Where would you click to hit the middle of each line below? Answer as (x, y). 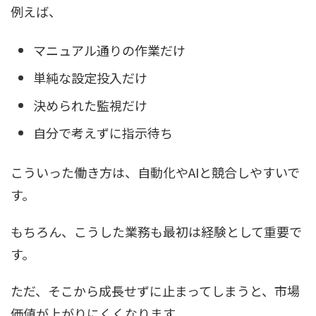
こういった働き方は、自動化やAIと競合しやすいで (155, 172)
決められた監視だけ (90, 105)
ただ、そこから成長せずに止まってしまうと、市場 (155, 290)
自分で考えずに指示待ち (103, 133)
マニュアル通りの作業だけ (109, 50)
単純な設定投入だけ (90, 78)
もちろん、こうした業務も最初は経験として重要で (156, 231)
